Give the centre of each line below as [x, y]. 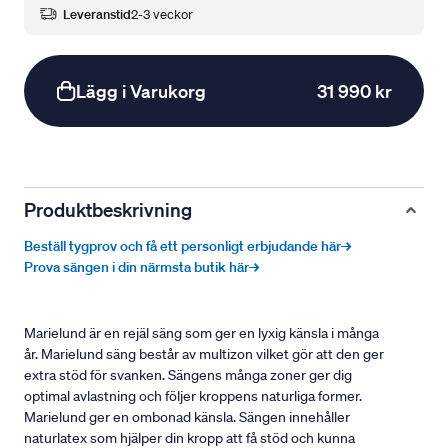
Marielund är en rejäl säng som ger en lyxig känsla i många [201, 333]
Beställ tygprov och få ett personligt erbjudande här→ [187, 246]
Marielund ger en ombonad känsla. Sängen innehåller [187, 417]
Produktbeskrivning [108, 210]
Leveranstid [97, 14]
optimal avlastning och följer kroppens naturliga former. [193, 396]
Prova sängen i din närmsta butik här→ [141, 267]
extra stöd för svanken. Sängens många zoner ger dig [188, 375]
